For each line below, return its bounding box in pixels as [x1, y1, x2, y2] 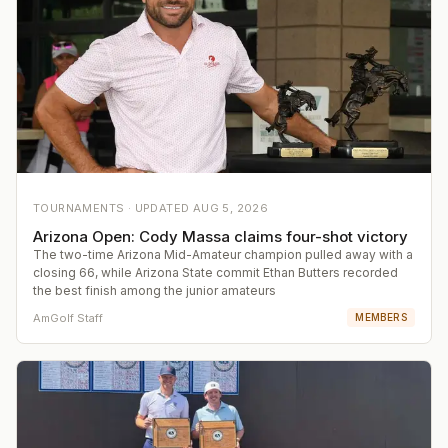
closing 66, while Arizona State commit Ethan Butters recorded [33, 265, 398, 281]
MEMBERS [355, 311, 407, 324]
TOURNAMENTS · [33, 201, 135, 216]
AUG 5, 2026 [192, 201, 269, 216]
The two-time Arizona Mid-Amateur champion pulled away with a [33, 247, 413, 263]
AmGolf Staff [33, 310, 103, 325]
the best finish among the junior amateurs [33, 283, 276, 299]
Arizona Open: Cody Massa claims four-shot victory [33, 227, 408, 247]
